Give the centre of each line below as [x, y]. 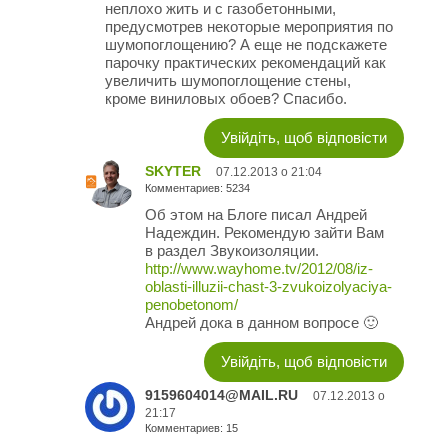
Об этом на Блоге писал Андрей [256, 215]
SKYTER [173, 171]
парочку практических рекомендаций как [245, 63]
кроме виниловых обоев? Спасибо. [226, 99]
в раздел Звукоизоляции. [232, 251]
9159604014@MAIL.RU [221, 395]
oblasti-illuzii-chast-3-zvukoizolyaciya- [268, 287]
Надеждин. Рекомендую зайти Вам [264, 233]
